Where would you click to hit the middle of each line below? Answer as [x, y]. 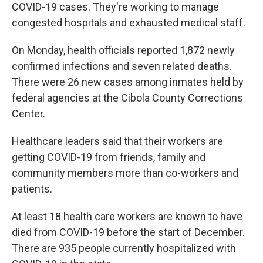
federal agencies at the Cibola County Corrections [127, 98]
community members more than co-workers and [125, 173]
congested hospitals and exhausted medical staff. [129, 23]
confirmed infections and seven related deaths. [122, 66]
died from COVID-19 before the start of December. [128, 232]
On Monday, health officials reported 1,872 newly [123, 50]
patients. [32, 189]
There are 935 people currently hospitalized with [124, 248]
